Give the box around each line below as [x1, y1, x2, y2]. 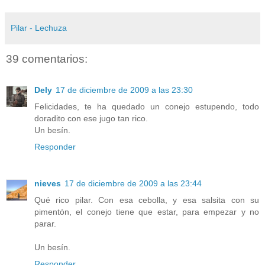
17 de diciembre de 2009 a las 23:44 [64, 178, 202, 188]
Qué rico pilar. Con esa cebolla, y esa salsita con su [34, 195, 259, 205]
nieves [34, 178, 61, 188]
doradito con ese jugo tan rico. [34, 113, 148, 123]
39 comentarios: [6, 53, 88, 66]
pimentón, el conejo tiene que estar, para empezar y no [34, 206, 259, 216]
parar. [34, 218, 56, 228]
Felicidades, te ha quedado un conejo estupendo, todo [34, 101, 259, 111]
